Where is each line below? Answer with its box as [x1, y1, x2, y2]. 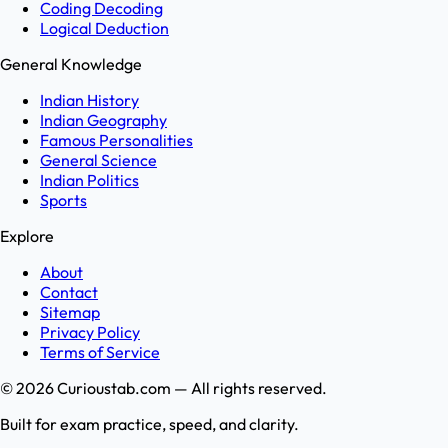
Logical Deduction [40, 18, 169, 39]
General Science [40, 150, 157, 171]
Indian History [40, 90, 139, 111]
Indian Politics [40, 170, 139, 191]
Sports [40, 190, 87, 211]
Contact [40, 282, 98, 303]
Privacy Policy [40, 322, 140, 343]
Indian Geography [40, 110, 167, 131]
